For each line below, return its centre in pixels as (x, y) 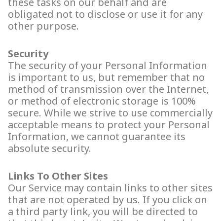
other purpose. (43, 26)
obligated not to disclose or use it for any (105, 14)
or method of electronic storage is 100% (102, 101)
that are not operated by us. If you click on (108, 200)
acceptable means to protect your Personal (109, 125)
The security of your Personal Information (108, 66)
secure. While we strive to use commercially (110, 113)
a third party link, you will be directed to (103, 212)
